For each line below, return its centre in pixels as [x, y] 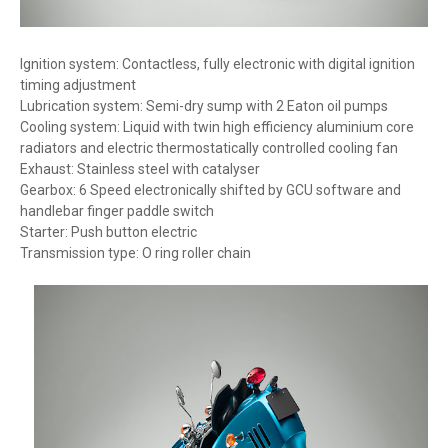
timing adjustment [78, 85]
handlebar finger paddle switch [117, 211]
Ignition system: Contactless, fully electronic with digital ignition [217, 64]
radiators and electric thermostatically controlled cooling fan [209, 148]
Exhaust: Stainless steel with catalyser [140, 169]
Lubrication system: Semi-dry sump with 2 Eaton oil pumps [204, 106]
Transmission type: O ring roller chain [135, 253]
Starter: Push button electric [108, 232]
